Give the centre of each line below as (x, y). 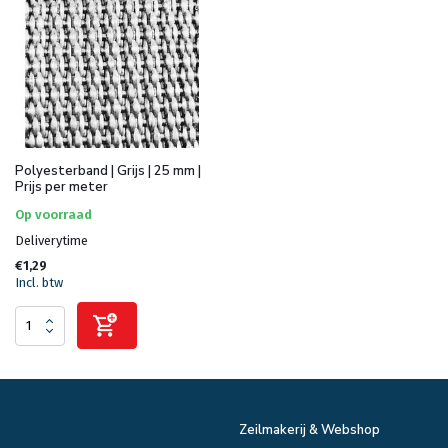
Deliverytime (51, 241)
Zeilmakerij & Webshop (309, 430)
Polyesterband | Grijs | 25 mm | (108, 171)
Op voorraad (53, 215)
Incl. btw (39, 283)
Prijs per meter (61, 187)
